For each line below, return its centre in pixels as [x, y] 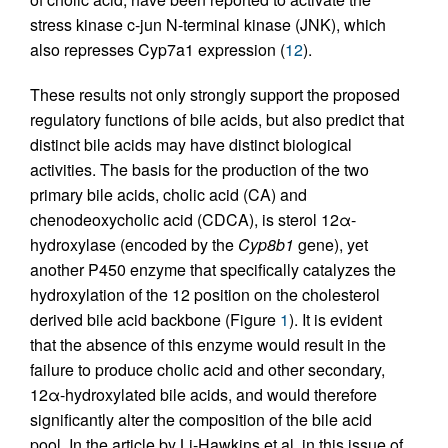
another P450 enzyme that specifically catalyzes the [213, 269]
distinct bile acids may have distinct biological [191, 144]
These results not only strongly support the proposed [215, 94]
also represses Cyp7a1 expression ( [157, 49]
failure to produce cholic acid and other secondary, [207, 369]
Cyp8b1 [266, 244]
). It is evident [335, 319]
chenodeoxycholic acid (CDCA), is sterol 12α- [193, 219]
